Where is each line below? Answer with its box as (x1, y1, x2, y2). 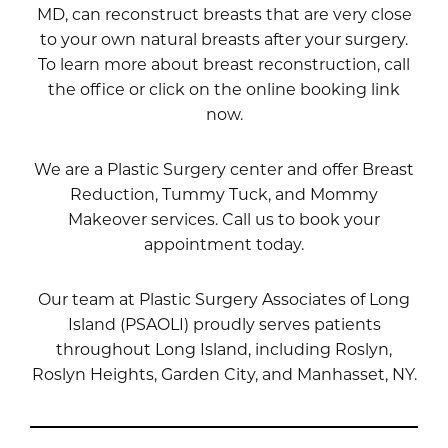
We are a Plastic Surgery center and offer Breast (34, 158, 414, 179)
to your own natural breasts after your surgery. (40, 28, 408, 49)
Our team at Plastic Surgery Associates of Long (38, 288, 410, 309)
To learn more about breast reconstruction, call (38, 53, 410, 74)
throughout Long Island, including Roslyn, (56, 338, 392, 359)
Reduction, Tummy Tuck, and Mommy (70, 183, 378, 204)
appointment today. (144, 233, 304, 254)
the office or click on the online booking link (48, 78, 400, 99)
